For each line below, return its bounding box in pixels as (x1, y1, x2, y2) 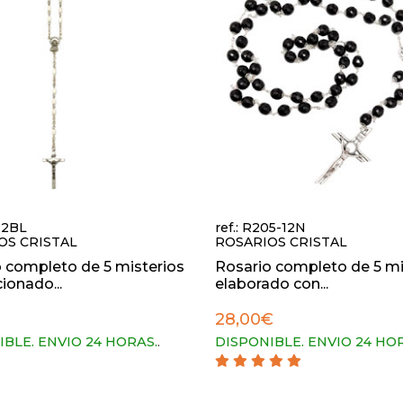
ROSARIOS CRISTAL (215, 234, 347, 250)
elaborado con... (215, 275, 328, 292)
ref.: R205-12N (215, 219, 306, 236)
